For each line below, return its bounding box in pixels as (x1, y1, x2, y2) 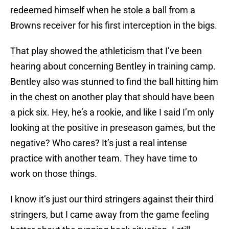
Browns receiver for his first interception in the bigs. (10, 20, 217, 31)
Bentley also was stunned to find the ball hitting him (10, 76, 218, 87)
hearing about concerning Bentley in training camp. (10, 61, 216, 72)
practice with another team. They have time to (10, 153, 197, 164)
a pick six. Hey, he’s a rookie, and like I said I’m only (10, 107, 214, 118)
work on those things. (10, 168, 97, 179)
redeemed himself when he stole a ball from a (10, 5, 195, 16)
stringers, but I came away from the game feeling (10, 209, 209, 220)
